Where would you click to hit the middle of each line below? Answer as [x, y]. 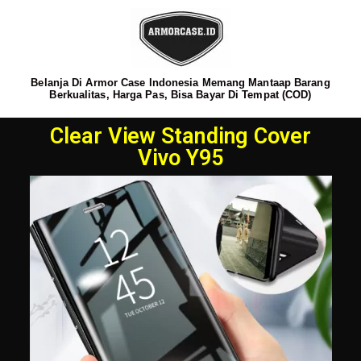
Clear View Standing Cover [180, 136]
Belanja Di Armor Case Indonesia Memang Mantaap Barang [180, 83]
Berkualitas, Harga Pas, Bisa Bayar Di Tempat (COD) [180, 95]
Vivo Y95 [180, 158]
